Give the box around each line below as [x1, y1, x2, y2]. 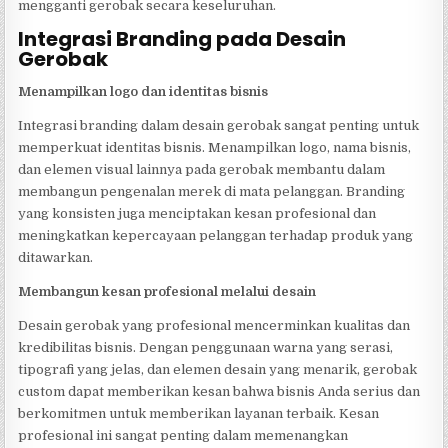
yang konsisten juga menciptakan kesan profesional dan [18, 205, 377, 221]
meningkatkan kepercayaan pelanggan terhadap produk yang [18, 227, 414, 243]
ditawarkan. [18, 249, 94, 265]
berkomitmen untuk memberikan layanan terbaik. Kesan [18, 405, 380, 421]
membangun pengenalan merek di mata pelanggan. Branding [18, 183, 406, 199]
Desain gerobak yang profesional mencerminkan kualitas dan [18, 317, 411, 333]
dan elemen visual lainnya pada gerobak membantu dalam [18, 161, 386, 177]
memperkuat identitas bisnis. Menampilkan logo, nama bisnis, [18, 139, 412, 155]
